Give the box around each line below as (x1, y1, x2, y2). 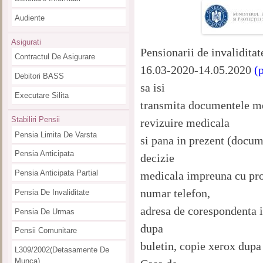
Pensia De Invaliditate (14, 187, 89, 197)
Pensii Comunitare (14, 226, 77, 235)
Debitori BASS (14, 72, 64, 81)
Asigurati (11, 38, 41, 47)
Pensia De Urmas (14, 207, 75, 216)
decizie (140, 151, 175, 164)
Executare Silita (14, 90, 69, 100)
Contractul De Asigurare (14, 52, 95, 62)
